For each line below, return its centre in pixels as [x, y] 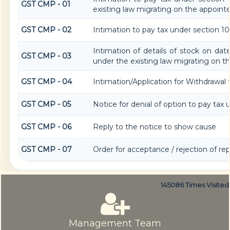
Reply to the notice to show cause [154, 127]
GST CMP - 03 [46, 56]
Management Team [115, 223]
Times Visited [207, 185]
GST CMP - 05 [46, 104]
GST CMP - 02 [46, 30]
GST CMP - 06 [46, 127]
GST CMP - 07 [46, 150]
